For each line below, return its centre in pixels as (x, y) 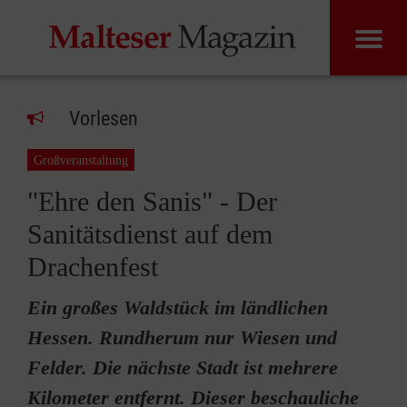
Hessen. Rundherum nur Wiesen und (182, 338)
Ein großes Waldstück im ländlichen (178, 308)
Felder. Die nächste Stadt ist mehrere (183, 367)
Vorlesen (104, 119)
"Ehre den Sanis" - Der (152, 201)
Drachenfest (93, 267)
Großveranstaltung (81, 160)
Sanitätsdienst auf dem (150, 234)
